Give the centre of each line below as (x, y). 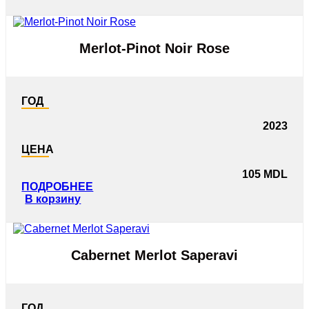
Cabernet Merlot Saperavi (154, 255)
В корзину (53, 199)
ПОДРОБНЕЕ (58, 187)
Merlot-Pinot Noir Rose (154, 48)
